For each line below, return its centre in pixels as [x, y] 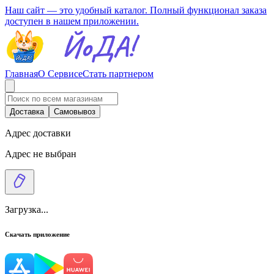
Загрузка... [27, 209]
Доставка [27, 112]
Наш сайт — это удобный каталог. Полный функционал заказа [136, 10]
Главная [21, 74]
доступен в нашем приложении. [72, 21]
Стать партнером [118, 74]
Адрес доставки [38, 133]
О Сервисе [60, 74]
